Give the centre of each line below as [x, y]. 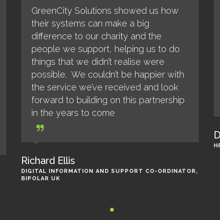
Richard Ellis [48, 161]
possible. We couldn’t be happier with [108, 74]
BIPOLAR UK [41, 179]
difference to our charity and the [97, 36]
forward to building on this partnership [108, 100]
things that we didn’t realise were [98, 62]
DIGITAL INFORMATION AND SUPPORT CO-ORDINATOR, [110, 171]
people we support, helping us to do [106, 49]
